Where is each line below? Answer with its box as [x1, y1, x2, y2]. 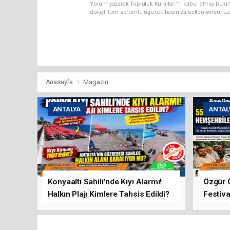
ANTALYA [52, 105, 81, 113]
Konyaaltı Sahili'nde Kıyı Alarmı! [47, 177, 162, 186]
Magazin [83, 78, 109, 86]
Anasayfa [45, 78, 74, 86]
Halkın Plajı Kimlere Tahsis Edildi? [47, 189, 169, 199]
